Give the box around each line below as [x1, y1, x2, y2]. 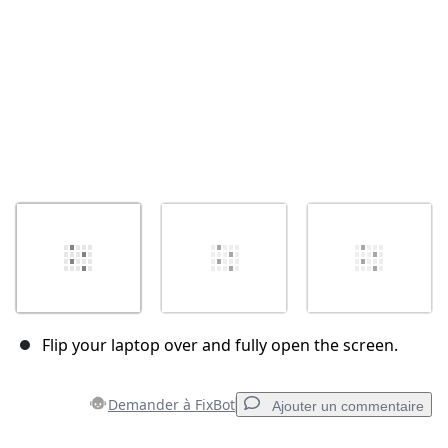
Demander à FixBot [108, 395, 235, 415]
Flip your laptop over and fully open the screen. [42, 334, 398, 357]
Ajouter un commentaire [272, 398, 424, 415]
